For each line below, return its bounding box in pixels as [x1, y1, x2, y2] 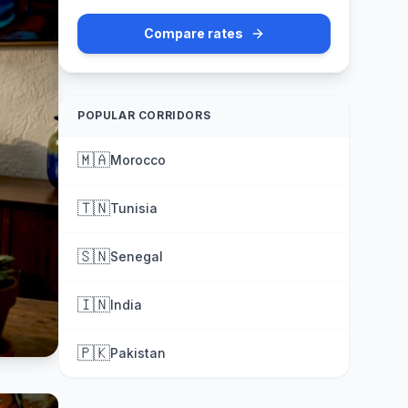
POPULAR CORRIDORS [77, 108, 211, 122]
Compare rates [143, 25, 243, 41]
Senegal [110, 249, 163, 264]
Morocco [110, 152, 166, 168]
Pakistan [110, 345, 166, 361]
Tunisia [110, 200, 158, 216]
